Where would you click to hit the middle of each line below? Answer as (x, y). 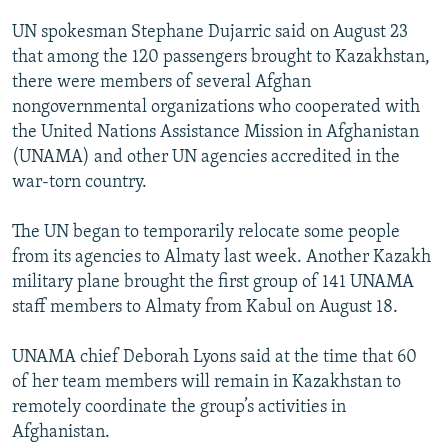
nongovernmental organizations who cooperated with (216, 108)
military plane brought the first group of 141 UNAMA (213, 283)
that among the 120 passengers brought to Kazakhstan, (221, 58)
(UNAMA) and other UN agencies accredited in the (206, 158)
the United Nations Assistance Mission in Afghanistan (215, 133)
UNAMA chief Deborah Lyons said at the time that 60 (214, 358)
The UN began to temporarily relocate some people (206, 233)
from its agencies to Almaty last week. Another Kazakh (221, 258)
